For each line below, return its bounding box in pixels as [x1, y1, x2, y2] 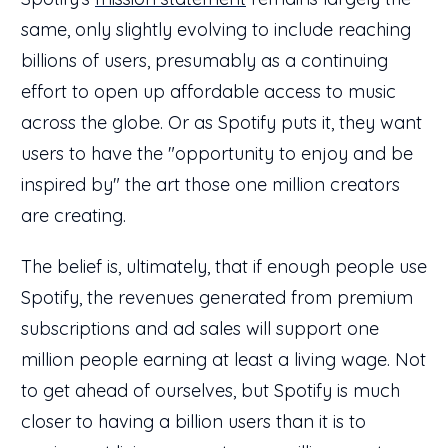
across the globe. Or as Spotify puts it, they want [21, 110, 422, 134]
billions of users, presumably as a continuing [21, 48, 388, 72]
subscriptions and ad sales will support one [21, 316, 379, 340]
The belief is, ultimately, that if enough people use [21, 254, 427, 278]
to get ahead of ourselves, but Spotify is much [21, 378, 400, 402]
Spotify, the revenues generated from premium [21, 285, 413, 309]
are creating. [21, 203, 126, 227]
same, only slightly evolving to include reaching [21, 17, 411, 41]
